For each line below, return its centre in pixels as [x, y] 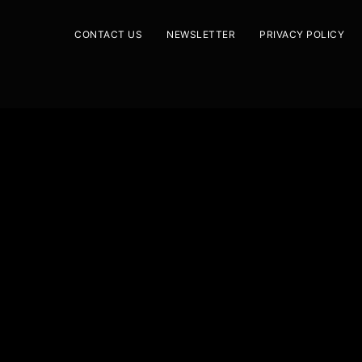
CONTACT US [108, 34]
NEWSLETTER [201, 34]
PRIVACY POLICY [302, 34]
